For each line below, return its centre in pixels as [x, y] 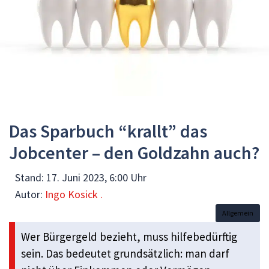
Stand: [31, 177]
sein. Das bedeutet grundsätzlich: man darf [125, 253]
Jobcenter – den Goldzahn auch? [134, 152]
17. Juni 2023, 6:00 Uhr [96, 177]
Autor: [30, 194]
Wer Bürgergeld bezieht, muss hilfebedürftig [129, 236]
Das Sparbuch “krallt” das [108, 131]
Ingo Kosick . [74, 194]
